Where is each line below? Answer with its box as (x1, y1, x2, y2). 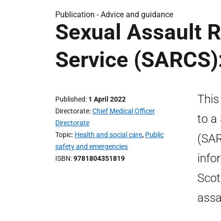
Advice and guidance (101, 10, 173, 19)
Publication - (55, 10, 101, 19)
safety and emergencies (55, 143, 128, 150)
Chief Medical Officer (92, 107, 155, 115)
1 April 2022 (88, 95, 126, 103)
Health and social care (74, 131, 142, 139)
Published (55, 95, 85, 103)
